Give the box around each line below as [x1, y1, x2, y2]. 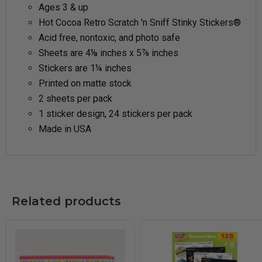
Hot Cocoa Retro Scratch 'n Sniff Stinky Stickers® [39, 17, 241, 28]
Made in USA [39, 123, 91, 135]
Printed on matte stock [39, 78, 132, 89]
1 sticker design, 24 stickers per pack [39, 108, 192, 119]
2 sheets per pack [39, 93, 112, 104]
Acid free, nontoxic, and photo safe [39, 32, 180, 43]
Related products [12, 194, 121, 208]
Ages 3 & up [39, 2, 88, 13]
